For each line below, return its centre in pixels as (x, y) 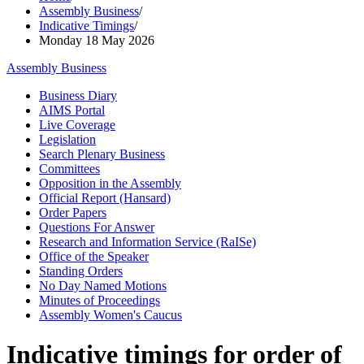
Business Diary (78, 95)
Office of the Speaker (94, 256)
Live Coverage (77, 125)
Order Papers (73, 212)
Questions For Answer (97, 227)
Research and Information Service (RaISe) (147, 242)
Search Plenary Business (102, 154)
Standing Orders (81, 271)
